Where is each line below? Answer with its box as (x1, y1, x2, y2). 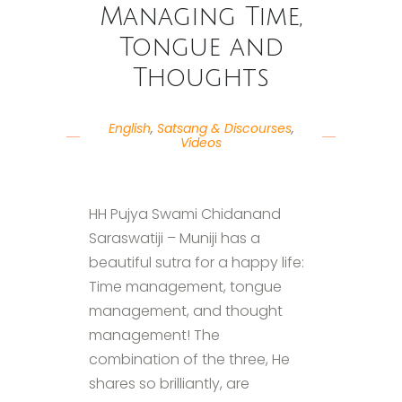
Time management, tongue (89, 275, 282, 297)
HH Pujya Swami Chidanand (89, 203, 281, 224)
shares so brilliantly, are (89, 372, 249, 394)
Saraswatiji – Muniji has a (89, 227, 260, 249)
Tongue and (118, 33, 284, 61)
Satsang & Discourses (156, 118, 292, 137)
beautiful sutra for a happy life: (89, 251, 304, 273)
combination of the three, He (89, 348, 290, 370)
